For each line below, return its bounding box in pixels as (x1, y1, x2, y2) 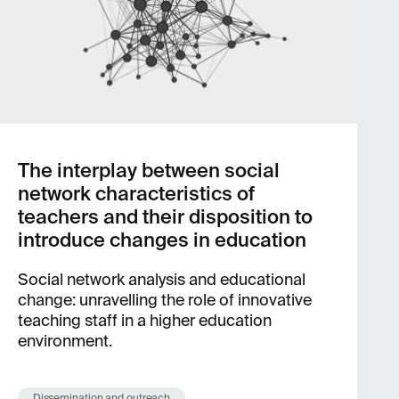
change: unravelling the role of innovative (17, 289, 312, 311)
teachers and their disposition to (17, 204, 313, 230)
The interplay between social (17, 158, 280, 183)
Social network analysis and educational (17, 269, 305, 290)
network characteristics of (17, 181, 255, 207)
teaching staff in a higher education (17, 310, 272, 331)
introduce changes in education (17, 227, 306, 253)
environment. (17, 330, 112, 352)
